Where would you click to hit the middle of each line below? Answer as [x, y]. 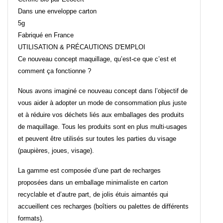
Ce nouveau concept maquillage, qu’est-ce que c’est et [97, 59]
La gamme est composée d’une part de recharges [89, 171]
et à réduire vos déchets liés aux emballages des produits [101, 115]
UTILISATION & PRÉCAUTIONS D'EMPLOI [82, 47]
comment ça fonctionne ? [55, 71]
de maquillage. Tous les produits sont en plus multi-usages [103, 127]
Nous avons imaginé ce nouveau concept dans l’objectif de [103, 91]
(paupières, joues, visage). [56, 151]
